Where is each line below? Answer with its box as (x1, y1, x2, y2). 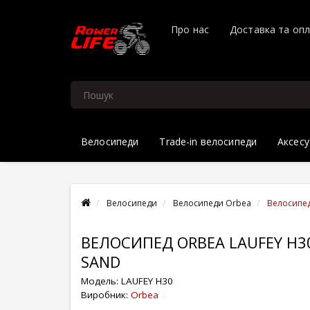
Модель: (81, 275, 121, 287)
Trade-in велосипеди (159, 135, 257, 148)
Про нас (171, 22, 209, 36)
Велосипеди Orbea (173, 197, 251, 209)
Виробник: (81, 289, 131, 301)
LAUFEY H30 (121, 275, 173, 287)
